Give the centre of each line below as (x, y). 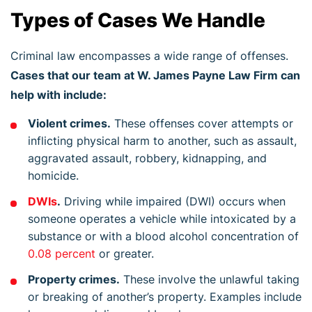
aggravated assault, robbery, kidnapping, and (147, 158)
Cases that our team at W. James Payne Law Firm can (155, 75)
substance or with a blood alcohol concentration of (163, 236)
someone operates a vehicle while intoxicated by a (162, 218)
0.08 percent (62, 253)
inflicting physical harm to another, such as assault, (162, 140)
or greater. (125, 253)
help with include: (58, 94)
